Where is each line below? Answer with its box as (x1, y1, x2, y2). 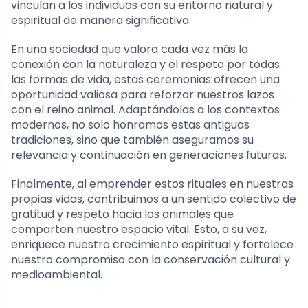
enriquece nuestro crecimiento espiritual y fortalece (11, 236, 294, 252)
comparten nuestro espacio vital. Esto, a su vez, (11, 221, 267, 237)
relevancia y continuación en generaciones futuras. (11, 146, 287, 163)
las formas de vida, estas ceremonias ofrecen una (11, 71, 280, 87)
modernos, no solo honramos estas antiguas (11, 116, 250, 133)
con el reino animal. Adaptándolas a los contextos (11, 101, 280, 118)
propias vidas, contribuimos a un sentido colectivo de (11, 190, 296, 207)
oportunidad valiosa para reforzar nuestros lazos (11, 86, 274, 102)
